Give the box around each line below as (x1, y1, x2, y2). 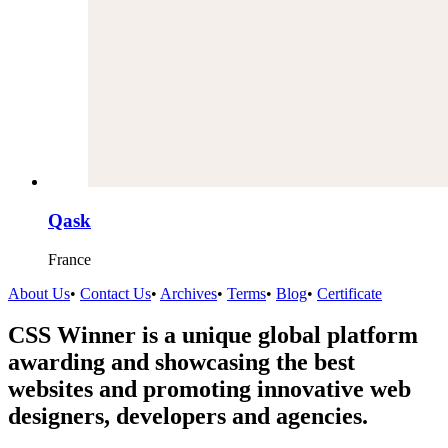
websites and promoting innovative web (8, 376, 411, 403)
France (48, 250, 91, 268)
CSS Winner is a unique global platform (8, 322, 418, 349)
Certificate (317, 284, 382, 302)
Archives (160, 284, 217, 302)
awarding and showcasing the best (8, 349, 355, 376)
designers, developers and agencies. (8, 403, 368, 430)
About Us (8, 284, 70, 302)
